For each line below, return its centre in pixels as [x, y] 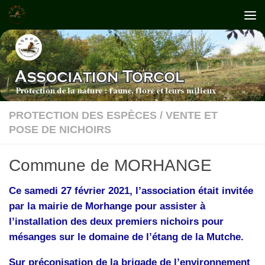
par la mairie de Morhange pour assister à [107, 206]
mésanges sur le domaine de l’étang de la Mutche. [126, 237]
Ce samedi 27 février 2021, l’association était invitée [131, 191]
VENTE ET [192, 116]
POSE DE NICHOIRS [60, 130]
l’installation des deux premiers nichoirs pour [116, 222]
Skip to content [59, 18]
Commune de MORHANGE [110, 166]
